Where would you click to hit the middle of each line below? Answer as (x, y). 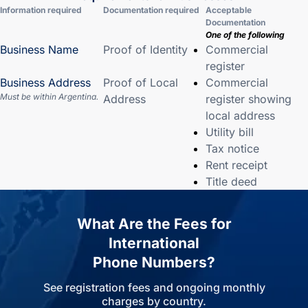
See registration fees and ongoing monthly (154, 287)
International (154, 243)
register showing (249, 99)
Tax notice (232, 148)
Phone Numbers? (154, 262)
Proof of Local (141, 82)
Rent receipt (236, 165)
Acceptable (229, 10)
